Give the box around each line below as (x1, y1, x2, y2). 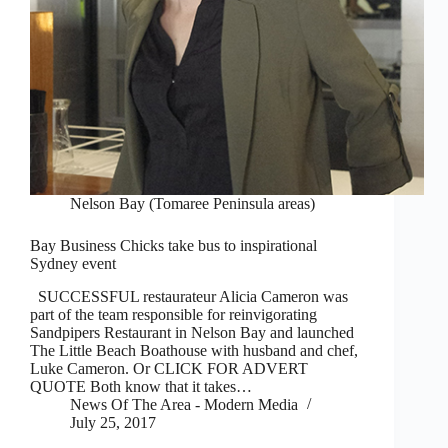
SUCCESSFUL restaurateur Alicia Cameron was (30, 288, 348, 306)
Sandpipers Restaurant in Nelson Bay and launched (30, 324, 354, 342)
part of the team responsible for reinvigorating (30, 306, 317, 324)
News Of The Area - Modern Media (70, 396, 298, 414)
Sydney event (30, 255, 116, 273)
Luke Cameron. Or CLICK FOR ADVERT (30, 360, 308, 378)
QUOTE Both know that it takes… (30, 378, 252, 396)
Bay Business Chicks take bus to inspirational (30, 237, 317, 255)
